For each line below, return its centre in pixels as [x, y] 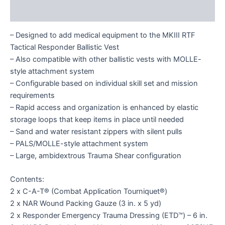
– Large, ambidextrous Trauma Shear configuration [96, 155]
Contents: [27, 180]
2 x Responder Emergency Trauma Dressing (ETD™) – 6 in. [109, 216]
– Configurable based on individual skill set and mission [104, 83]
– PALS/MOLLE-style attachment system [79, 143]
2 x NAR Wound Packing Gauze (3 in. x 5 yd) [86, 204]
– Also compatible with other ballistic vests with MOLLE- [106, 59]
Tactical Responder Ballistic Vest [65, 47]
